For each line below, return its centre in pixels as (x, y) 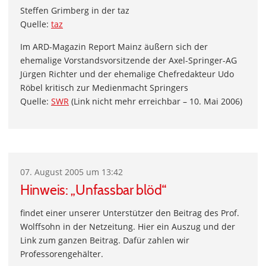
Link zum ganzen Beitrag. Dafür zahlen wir (105, 240)
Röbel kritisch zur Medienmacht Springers (104, 88)
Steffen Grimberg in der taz (75, 10)
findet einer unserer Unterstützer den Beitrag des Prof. (130, 213)
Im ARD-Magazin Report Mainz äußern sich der (114, 47)
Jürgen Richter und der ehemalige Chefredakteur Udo (127, 74)
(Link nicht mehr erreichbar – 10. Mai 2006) (156, 101)
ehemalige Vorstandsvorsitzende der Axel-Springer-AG (129, 60)
